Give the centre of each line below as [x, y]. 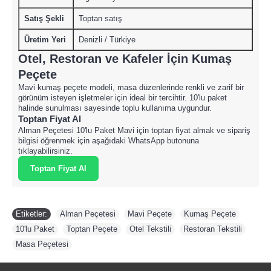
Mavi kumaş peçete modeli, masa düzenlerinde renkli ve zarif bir [131, 87]
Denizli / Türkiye [107, 40]
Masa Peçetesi [42, 244]
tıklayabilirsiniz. [45, 151]
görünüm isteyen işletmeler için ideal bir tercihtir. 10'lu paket [122, 98]
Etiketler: [31, 214]
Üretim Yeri [45, 40]
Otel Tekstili [150, 229]
